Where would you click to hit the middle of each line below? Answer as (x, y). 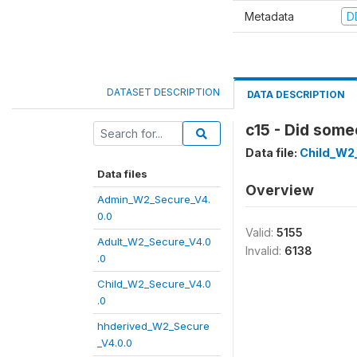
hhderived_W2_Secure (153, 326)
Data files (122, 174)
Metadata (269, 16)
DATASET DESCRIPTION (163, 92)
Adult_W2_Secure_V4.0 (154, 241)
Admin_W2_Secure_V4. (154, 199)
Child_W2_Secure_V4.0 (154, 284)
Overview (280, 190)
